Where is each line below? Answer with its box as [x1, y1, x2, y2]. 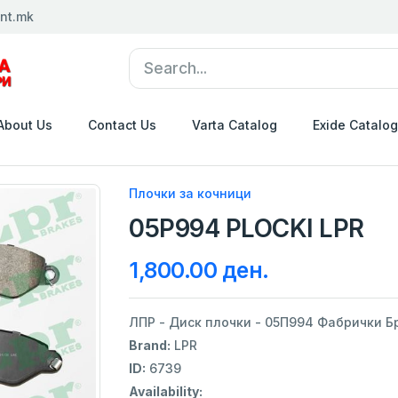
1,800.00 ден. [129, 256, 269, 283]
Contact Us [88, 117, 156, 132]
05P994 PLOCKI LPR [129, 212, 364, 243]
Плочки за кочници [129, 185, 251, 201]
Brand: [129, 337, 171, 353]
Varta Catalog [192, 117, 277, 132]
